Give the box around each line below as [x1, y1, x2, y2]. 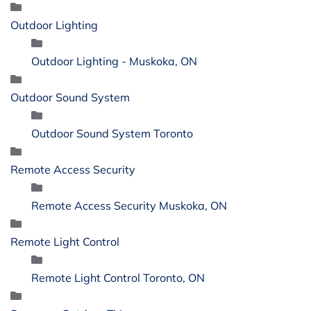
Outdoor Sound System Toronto [31, 126, 193, 140]
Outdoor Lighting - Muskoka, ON [31, 53, 197, 68]
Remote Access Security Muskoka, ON [31, 198, 227, 212]
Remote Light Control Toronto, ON [31, 270, 205, 285]
